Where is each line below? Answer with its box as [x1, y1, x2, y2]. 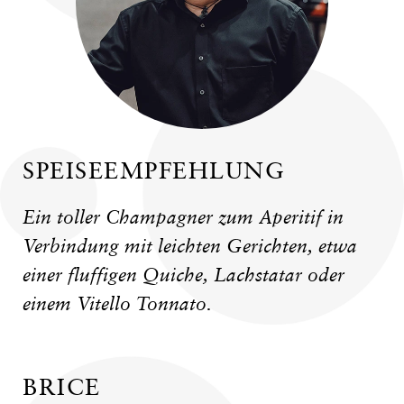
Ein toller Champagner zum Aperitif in [23, 207, 344, 228]
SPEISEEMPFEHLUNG [23, 156, 284, 184]
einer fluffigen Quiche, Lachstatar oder [23, 264, 344, 286]
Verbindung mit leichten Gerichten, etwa [23, 235, 357, 257]
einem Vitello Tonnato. [23, 293, 212, 315]
